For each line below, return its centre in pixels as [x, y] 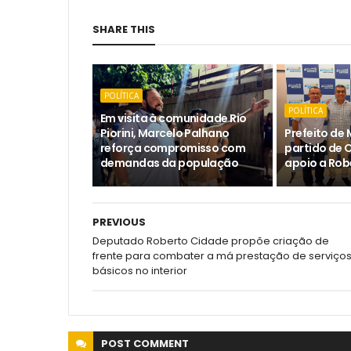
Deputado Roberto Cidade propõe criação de [211, 241]
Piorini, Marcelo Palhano [165, 134]
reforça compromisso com [173, 148]
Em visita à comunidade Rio [174, 119]
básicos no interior [140, 271]
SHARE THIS [124, 30]
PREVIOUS [119, 223]
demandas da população [170, 163]
